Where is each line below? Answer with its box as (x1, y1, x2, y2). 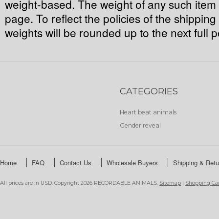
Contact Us (60, 158, 91, 167)
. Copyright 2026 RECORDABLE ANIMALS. (52, 179, 159, 186)
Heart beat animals (120, 109, 176, 116)
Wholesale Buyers (107, 158, 158, 167)
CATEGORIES (120, 86, 178, 97)
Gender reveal (120, 122, 161, 129)
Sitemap (159, 179, 181, 186)
